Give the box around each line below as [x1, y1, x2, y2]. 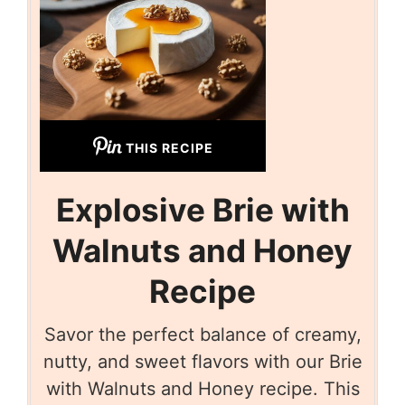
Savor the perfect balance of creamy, [43, 323, 362, 345]
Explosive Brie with [55, 190, 350, 229]
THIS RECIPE [125, 139, 213, 155]
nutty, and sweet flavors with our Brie [42, 350, 363, 372]
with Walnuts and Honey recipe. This [45, 377, 360, 400]
